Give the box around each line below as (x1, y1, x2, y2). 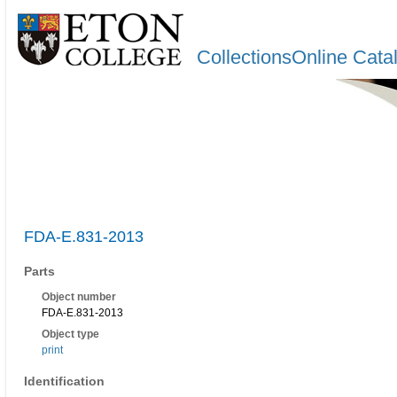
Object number (42, 291, 116, 304)
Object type (42, 328, 99, 341)
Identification (24, 374, 105, 389)
